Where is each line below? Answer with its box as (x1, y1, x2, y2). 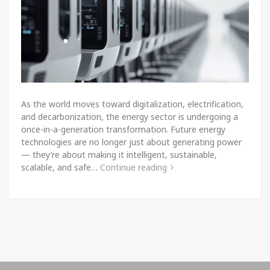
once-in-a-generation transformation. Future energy (21, 123, 225, 135)
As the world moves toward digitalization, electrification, (21, 98, 243, 110)
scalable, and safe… (21, 161, 100, 173)
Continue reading (100, 161, 167, 173)
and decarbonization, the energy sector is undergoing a (21, 110, 238, 122)
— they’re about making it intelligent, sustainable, (21, 148, 217, 160)
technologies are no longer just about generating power (21, 136, 242, 148)
